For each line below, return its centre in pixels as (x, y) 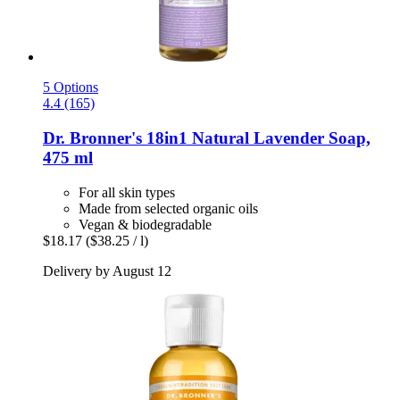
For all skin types (127, 192)
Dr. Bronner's (92, 138)
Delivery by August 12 (107, 271)
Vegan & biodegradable (145, 224)
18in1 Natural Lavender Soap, (256, 138)
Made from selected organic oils (168, 208)
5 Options (71, 87)
